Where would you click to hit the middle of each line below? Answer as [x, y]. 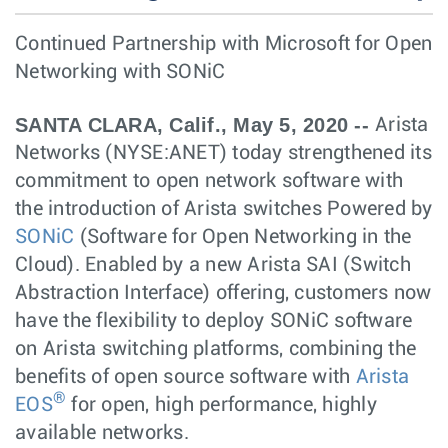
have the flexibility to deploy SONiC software [214, 321]
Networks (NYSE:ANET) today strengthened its [223, 153]
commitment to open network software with [209, 181]
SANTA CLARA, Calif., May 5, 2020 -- [195, 125]
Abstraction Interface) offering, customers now [223, 293]
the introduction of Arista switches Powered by [224, 209]
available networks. [102, 433]
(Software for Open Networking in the [243, 237]
